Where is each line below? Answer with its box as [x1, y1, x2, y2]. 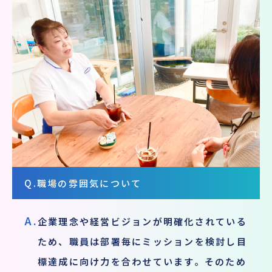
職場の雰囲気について [36, 177, 142, 190]
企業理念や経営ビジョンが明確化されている [37, 215, 247, 228]
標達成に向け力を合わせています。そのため [37, 255, 246, 268]
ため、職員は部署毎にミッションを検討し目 [37, 235, 247, 248]
